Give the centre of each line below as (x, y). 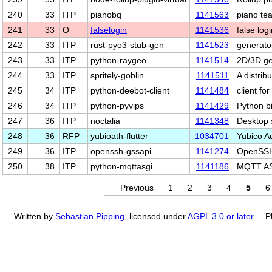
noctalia (105, 121)
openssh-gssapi (121, 151)
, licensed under (156, 216)
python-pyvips (117, 106)
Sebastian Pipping (90, 216)
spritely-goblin (117, 75)
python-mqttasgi (121, 166)
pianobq (106, 15)
